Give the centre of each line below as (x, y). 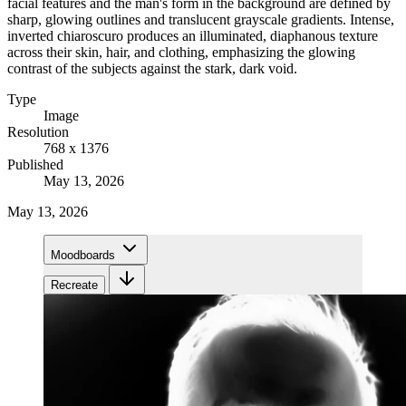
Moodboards (83, 255)
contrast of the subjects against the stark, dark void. (152, 68)
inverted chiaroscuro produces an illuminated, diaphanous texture (193, 35)
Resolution (38, 131)
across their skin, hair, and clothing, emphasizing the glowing (181, 52)
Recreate (74, 285)
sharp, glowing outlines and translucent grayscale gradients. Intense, (201, 19)
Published (35, 164)
